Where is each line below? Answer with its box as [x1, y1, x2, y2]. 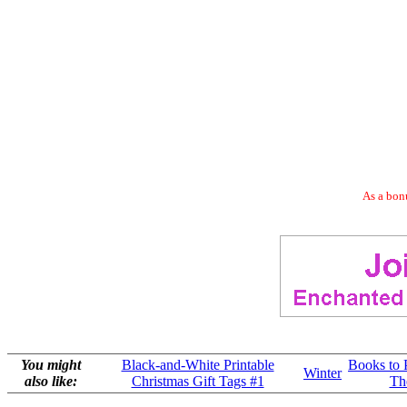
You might [21, 357, 81, 372]
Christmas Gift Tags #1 [131, 373, 264, 389]
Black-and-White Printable [121, 357, 274, 372]
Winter [303, 365, 342, 381]
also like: [25, 373, 77, 389]
